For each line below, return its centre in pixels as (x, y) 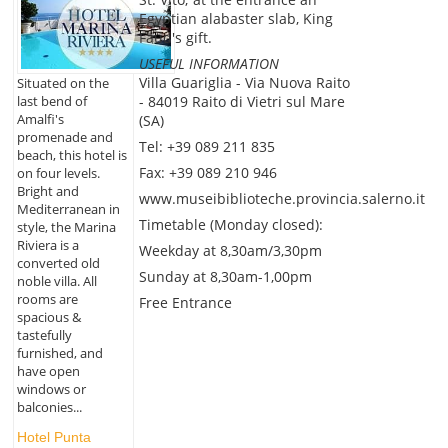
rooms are (47, 298)
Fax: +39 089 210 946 (207, 173)
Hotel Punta (53, 436)
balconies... (49, 406)
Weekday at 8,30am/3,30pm (230, 251)
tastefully (44, 334)
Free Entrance (185, 303)
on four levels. (58, 172)
